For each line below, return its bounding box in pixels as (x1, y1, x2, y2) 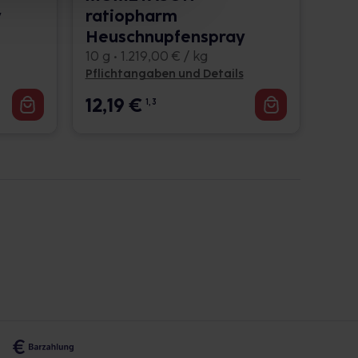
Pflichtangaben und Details (85, 67, 244, 81)
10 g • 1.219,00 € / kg (85, 49, 208, 64)
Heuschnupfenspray (85, 27, 245, 46)
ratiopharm (85, 6, 177, 26)
